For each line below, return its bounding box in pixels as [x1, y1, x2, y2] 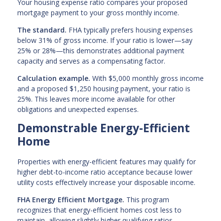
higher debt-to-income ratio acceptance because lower [17, 167, 192, 177]
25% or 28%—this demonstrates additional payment [17, 46, 184, 56]
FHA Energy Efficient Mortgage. [17, 195, 124, 205]
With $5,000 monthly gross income [90, 74, 204, 83]
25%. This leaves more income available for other [17, 94, 175, 104]
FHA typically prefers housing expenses [67, 25, 193, 35]
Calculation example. [17, 74, 90, 83]
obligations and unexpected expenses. [17, 105, 139, 114]
